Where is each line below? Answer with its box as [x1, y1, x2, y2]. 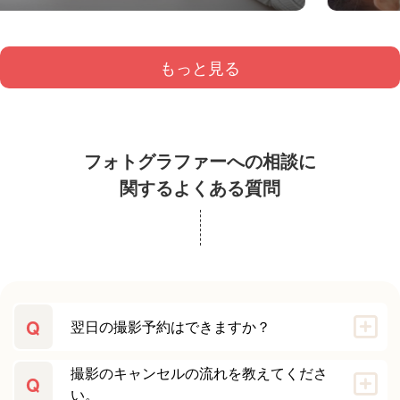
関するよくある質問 [120, 173, 280, 200]
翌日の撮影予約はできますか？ [70, 316, 271, 337]
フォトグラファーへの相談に [84, 146, 316, 173]
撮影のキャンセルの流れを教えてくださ [70, 362, 328, 384]
